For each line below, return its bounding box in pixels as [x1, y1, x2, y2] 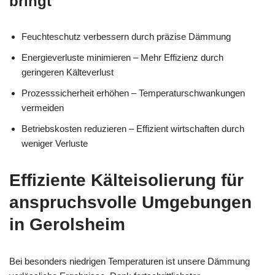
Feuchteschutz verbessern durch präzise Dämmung [21, 31, 231, 42]
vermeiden [21, 102, 64, 113]
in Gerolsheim [9, 214, 125, 234]
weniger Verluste [21, 137, 88, 149]
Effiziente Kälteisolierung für [9, 170, 244, 190]
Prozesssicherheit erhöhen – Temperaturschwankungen [21, 87, 245, 98]
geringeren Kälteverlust [21, 66, 114, 77]
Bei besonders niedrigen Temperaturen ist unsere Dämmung [9, 255, 250, 266]
